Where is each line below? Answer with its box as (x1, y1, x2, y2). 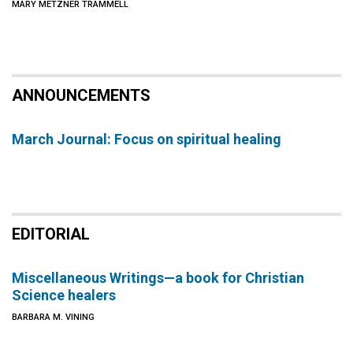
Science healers (12, 287, 116, 303)
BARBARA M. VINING (12, 312, 95, 322)
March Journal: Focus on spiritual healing (12, 131, 281, 147)
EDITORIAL (12, 225, 90, 243)
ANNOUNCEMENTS (12, 86, 150, 105)
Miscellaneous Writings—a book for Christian (12, 269, 304, 286)
